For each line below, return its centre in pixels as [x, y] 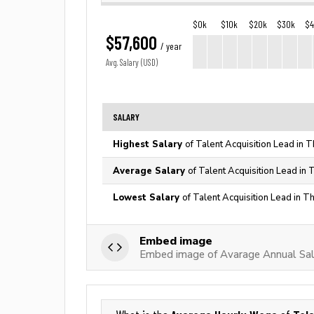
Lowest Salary [148, 197]
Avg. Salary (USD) [132, 63]
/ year [171, 46]
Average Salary [150, 171]
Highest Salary [149, 144]
